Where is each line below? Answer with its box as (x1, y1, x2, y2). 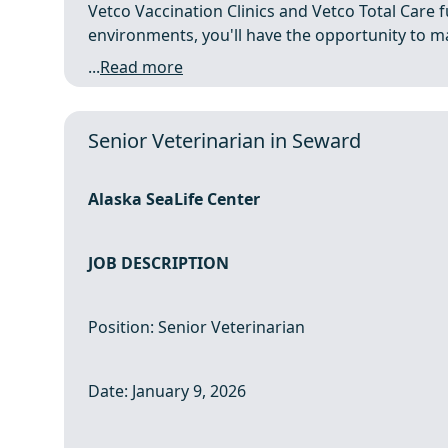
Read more (100, 56, 183, 78)
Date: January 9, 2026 (88, 380, 246, 402)
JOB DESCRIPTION (88, 252, 229, 274)
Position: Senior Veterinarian (88, 316, 305, 338)
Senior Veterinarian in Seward (88, 127, 361, 154)
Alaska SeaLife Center (88, 188, 260, 210)
